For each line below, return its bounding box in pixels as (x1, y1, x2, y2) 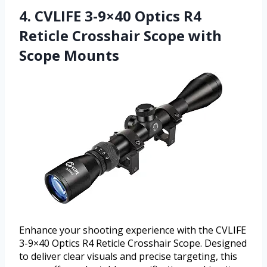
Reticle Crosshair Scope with (19, 26, 222, 46)
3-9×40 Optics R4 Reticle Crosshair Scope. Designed (19, 237, 247, 250)
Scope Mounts (19, 45, 119, 66)
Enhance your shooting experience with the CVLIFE (19, 223, 246, 237)
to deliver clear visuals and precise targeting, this (19, 250, 237, 263)
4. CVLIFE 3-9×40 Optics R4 (19, 6, 201, 26)
